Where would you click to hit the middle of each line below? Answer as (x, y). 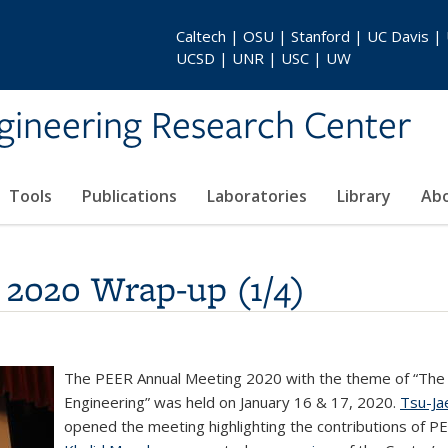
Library (364, 196)
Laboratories (257, 196)
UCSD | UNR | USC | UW (263, 58)
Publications (129, 196)
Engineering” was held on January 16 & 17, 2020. (232, 402)
